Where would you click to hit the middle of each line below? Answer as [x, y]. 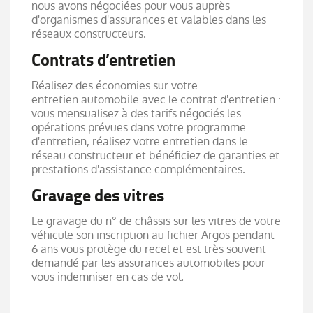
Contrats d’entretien [103, 60]
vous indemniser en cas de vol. [108, 277]
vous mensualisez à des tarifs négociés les [136, 113]
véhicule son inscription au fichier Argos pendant [153, 235]
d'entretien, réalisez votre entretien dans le [140, 141]
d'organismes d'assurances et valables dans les [149, 20]
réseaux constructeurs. [89, 34]
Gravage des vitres [98, 195]
